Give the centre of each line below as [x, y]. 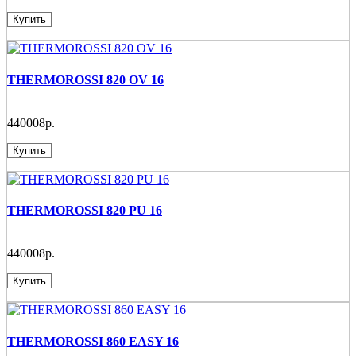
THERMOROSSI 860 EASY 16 [93, 341]
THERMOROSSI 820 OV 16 [85, 79]
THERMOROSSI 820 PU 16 [85, 211]
